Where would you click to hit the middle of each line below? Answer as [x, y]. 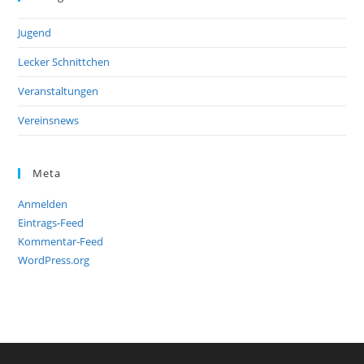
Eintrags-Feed [51, 223]
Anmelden [43, 204]
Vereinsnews [49, 121]
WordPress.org [54, 260]
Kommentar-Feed [61, 242]
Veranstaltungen [58, 91]
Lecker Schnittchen [64, 62]
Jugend [35, 33]
